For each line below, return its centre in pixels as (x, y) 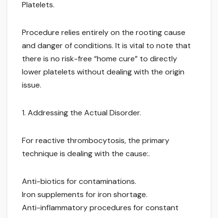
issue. (32, 85)
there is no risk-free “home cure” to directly (100, 59)
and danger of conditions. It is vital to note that (106, 46)
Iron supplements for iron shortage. (85, 195)
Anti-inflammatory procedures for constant (100, 208)
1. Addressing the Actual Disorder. (82, 113)
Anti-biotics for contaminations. (79, 182)
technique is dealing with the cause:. (86, 154)
